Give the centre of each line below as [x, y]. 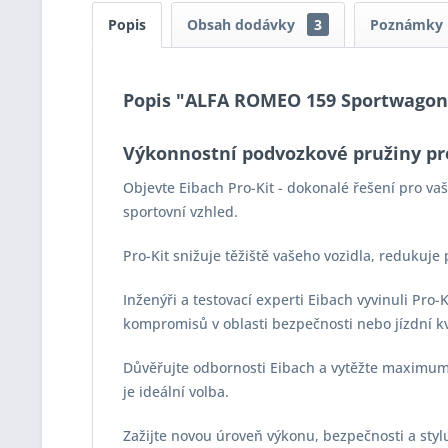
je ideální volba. [176, 391]
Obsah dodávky [243, 24]
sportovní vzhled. [180, 211]
